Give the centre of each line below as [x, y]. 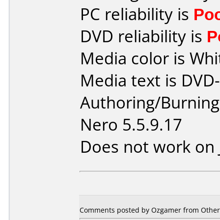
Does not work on [150, 147]
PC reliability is [137, 14]
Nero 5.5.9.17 [131, 124]
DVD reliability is [143, 36]
